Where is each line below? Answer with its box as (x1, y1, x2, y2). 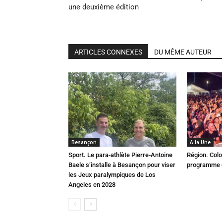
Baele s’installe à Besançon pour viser (68, 161, 175, 168)
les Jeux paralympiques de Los (68, 171, 156, 178)
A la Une (190, 139, 211, 146)
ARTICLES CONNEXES (74, 48, 142, 56)
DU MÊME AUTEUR (154, 48, 212, 56)
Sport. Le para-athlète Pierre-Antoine (68, 151, 172, 159)
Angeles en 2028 (68, 181, 115, 188)
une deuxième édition (68, 2, 139, 11)
